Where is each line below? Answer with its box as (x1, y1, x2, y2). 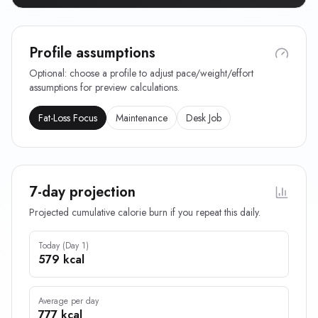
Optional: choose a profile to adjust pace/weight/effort (29, 66, 253, 80)
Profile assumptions (29, 43, 155, 63)
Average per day (38, 295, 99, 307)
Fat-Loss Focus (38, 111, 97, 125)
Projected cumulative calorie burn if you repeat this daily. (29, 205, 261, 219)
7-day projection (29, 182, 136, 202)
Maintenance (116, 111, 168, 125)
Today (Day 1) (38, 239, 89, 252)
